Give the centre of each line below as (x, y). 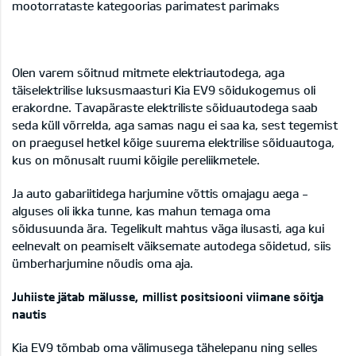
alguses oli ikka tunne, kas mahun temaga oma (141, 211)
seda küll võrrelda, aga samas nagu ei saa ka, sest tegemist (175, 125)
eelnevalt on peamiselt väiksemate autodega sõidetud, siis (172, 246)
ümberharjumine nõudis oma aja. (103, 263)
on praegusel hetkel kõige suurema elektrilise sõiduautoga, (173, 143)
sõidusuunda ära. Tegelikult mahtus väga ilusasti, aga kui (168, 228)
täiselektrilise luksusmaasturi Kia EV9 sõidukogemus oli (164, 90)
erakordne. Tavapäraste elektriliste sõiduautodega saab (165, 108)
